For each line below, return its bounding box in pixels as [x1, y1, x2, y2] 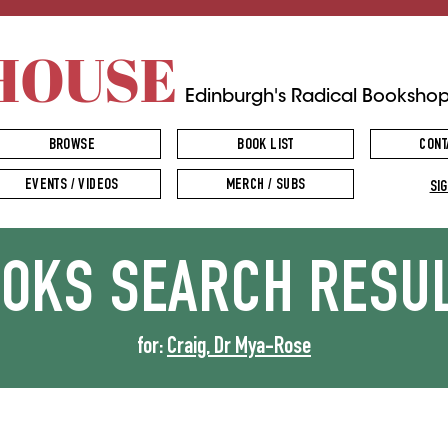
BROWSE [48, 138, 95, 154]
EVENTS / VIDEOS [24, 178, 119, 194]
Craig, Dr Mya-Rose [167, 336, 311, 360]
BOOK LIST [237, 138, 294, 154]
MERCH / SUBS [225, 178, 306, 194]
